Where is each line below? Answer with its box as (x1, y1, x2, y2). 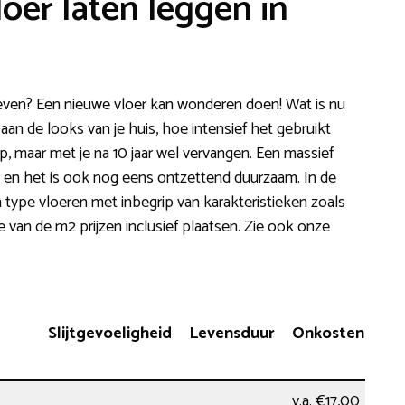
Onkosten (292, 319, 364, 347)
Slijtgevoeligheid (48, 319, 172, 347)
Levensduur (189, 319, 275, 347)
